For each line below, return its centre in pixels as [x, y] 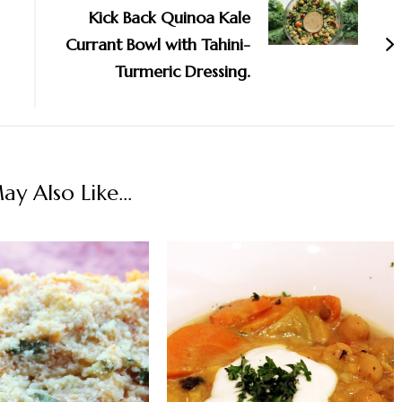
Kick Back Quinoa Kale [170, 17]
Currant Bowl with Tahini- [158, 44]
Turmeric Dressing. [183, 71]
